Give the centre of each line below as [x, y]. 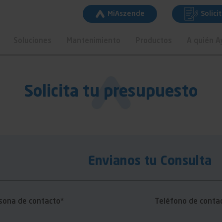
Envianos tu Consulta [150, 162]
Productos [153, 41]
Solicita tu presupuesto [111, 93]
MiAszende [126, 14]
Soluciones [32, 41]
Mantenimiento [93, 41]
